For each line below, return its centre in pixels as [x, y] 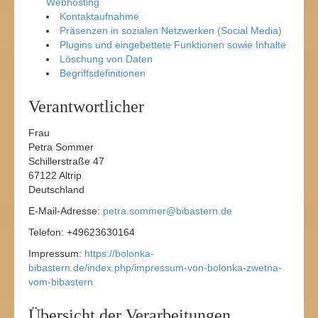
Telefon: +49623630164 [82, 232]
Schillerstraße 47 [66, 161]
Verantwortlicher [86, 106]
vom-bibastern [61, 282]
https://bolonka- [119, 253]
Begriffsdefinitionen [103, 73]
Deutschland [56, 190]
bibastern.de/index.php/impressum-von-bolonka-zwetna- [155, 268]
